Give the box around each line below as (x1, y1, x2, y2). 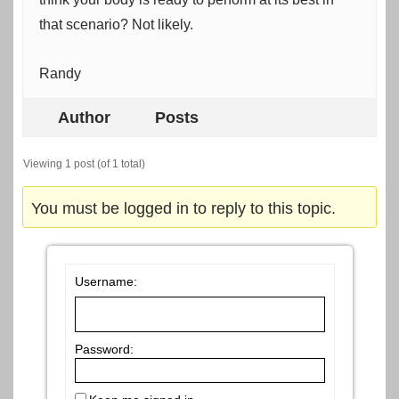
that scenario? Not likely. (39, 17, 193, 33)
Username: (74, 274, 137, 289)
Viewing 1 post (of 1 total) (23, 158, 145, 171)
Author (57, 109, 110, 127)
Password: (74, 342, 134, 357)
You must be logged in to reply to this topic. (31, 199, 337, 218)
